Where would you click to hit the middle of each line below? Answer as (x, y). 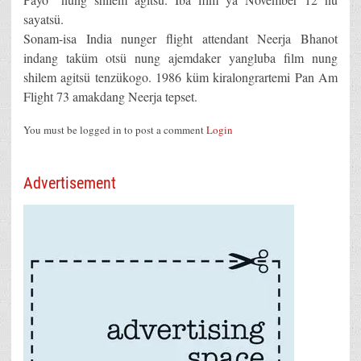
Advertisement (70, 183)
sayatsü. (44, 19)
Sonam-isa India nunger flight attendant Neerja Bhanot (180, 39)
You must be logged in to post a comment (115, 130)
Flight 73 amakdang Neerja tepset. (110, 97)
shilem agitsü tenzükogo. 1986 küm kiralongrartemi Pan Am (180, 77)
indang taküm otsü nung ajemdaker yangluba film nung (180, 58)
